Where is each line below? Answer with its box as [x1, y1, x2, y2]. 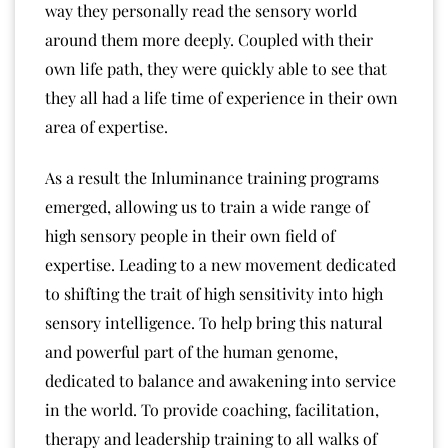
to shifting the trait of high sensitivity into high [45, 282, 383, 304]
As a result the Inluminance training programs [45, 166, 379, 188]
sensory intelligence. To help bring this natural [45, 311, 383, 333]
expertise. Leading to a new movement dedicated [45, 253, 396, 275]
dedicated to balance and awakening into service [45, 369, 396, 391]
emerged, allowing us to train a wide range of [45, 195, 369, 217]
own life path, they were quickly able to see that [45, 57, 387, 79]
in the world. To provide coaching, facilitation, [45, 398, 379, 420]
